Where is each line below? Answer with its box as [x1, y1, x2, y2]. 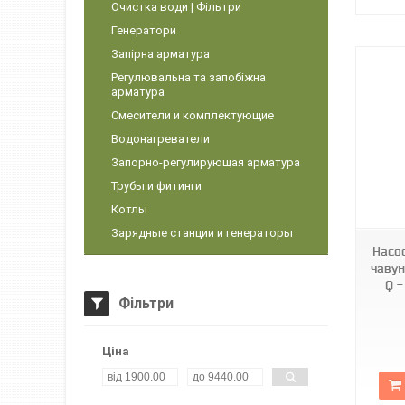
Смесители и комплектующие [111, 108, 274, 122]
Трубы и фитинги [111, 179, 202, 193]
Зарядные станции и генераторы [111, 226, 293, 240]
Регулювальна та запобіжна [111, 71, 266, 84]
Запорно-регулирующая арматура [111, 155, 300, 169]
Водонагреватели [111, 132, 210, 146]
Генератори [111, 24, 176, 37]
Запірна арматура [111, 47, 210, 61]
